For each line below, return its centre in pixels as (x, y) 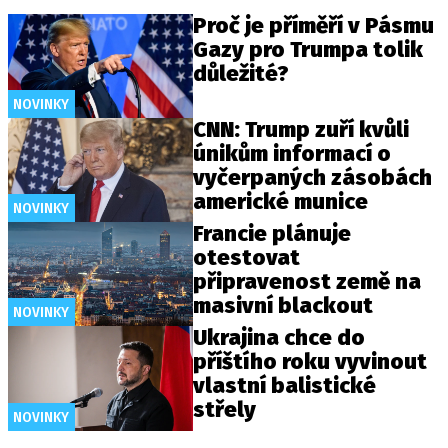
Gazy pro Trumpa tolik (308, 49)
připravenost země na (307, 282)
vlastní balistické (285, 386)
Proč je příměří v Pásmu (314, 25)
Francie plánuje (272, 234)
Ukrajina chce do (279, 338)
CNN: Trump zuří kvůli (301, 130)
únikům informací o (292, 154)
